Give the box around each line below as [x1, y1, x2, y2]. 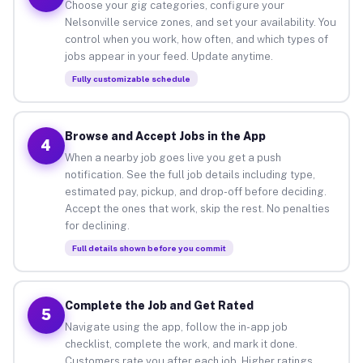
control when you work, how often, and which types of [64, 32, 328, 45]
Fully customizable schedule [71, 73, 190, 83]
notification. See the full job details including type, [64, 168, 315, 181]
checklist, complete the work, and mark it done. [64, 337, 297, 350]
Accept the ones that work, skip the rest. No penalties [64, 202, 330, 215]
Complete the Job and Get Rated [64, 298, 254, 312]
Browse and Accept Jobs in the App [64, 129, 266, 143]
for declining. [64, 219, 130, 232]
